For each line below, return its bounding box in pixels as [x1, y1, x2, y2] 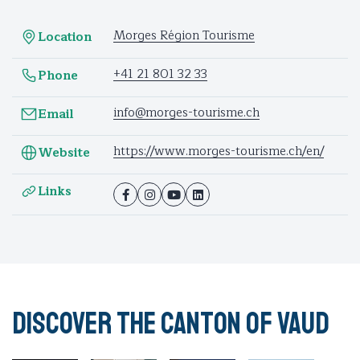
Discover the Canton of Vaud [12, 305, 329, 343]
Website [38, 142, 90, 163]
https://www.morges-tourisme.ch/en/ [113, 141, 324, 162]
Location [38, 27, 92, 47]
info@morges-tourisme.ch [113, 103, 260, 124]
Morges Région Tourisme [113, 26, 255, 47]
